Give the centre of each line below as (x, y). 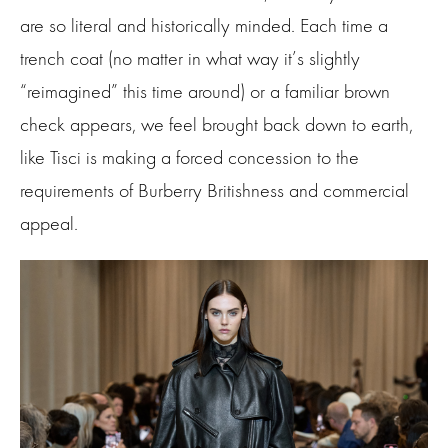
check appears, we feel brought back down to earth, (216, 125)
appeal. (49, 224)
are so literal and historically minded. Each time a (204, 26)
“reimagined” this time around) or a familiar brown (205, 92)
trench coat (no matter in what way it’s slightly (190, 59)
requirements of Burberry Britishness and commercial (214, 191)
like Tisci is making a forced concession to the (189, 158)
